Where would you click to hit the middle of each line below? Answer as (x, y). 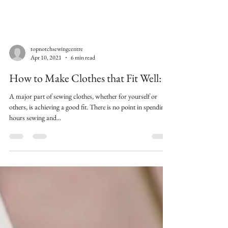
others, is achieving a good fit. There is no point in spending (88, 148)
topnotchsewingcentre (57, 89)
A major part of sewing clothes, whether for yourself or (83, 137)
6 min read (83, 98)
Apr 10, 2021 (46, 98)
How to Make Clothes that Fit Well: (85, 119)
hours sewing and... (35, 159)
